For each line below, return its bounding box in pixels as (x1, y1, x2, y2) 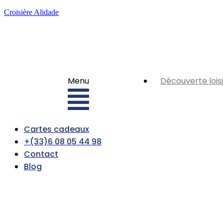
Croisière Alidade (4, 8, 59, 16)
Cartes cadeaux (24, 123, 89, 135)
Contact (24, 148, 58, 160)
